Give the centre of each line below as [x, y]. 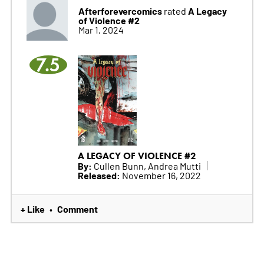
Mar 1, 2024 [101, 30]
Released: [99, 175]
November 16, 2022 [160, 175]
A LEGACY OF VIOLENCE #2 [137, 156]
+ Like [32, 209]
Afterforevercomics [120, 11]
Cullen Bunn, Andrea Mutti [146, 166]
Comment [77, 209]
